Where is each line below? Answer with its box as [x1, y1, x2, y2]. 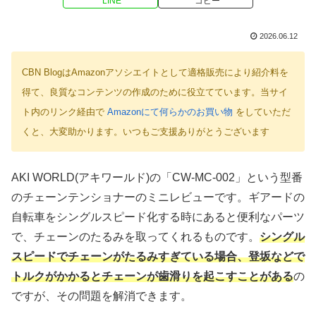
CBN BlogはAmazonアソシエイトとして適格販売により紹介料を [22, 67, 288, 78]
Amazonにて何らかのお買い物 [107, 107, 233, 118]
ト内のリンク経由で [22, 107, 107, 118]
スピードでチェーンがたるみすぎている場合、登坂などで [11, 250, 305, 262]
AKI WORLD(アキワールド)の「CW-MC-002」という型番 [11, 171, 303, 183]
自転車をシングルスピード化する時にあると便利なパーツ [11, 210, 305, 223]
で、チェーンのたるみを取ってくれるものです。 [11, 230, 260, 243]
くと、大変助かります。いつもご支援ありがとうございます [22, 126, 269, 138]
